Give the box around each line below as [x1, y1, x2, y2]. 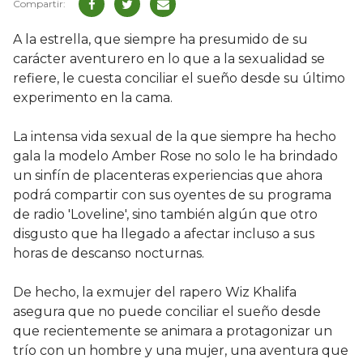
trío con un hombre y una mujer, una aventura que [13, 343, 348, 359]
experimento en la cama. [13, 90, 173, 106]
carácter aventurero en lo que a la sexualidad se [13, 51, 325, 67]
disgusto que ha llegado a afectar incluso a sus [13, 226, 314, 242]
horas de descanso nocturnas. [13, 246, 204, 262]
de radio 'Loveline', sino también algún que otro [13, 207, 318, 223]
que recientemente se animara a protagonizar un [13, 323, 332, 340]
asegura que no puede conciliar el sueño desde [13, 304, 321, 320]
